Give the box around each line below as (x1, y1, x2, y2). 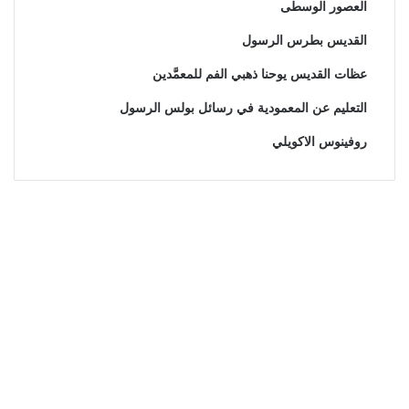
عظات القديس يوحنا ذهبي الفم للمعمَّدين (152, 68, 367, 81)
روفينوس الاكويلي (271, 135, 367, 149)
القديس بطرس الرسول (241, 34, 367, 47)
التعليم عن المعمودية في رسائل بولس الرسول (119, 101, 367, 115)
